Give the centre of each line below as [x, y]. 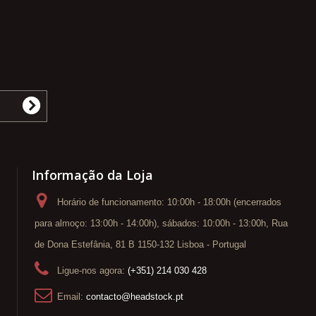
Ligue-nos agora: [92, 271]
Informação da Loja [92, 175]
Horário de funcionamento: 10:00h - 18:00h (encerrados [169, 202]
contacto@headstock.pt [135, 297]
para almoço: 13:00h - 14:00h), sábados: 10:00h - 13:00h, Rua [161, 224]
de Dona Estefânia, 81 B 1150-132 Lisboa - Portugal [140, 245]
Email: [72, 297]
